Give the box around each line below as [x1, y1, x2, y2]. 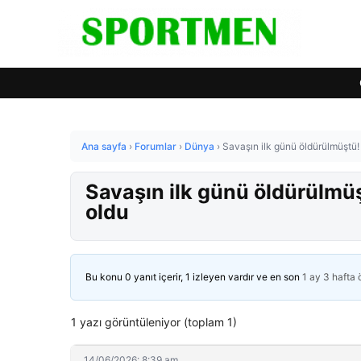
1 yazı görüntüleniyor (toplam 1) [71, 315, 237, 329]
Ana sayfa [81, 140, 127, 152]
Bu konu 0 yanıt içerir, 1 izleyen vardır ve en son [85, 271, 302, 283]
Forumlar [135, 140, 176, 152]
